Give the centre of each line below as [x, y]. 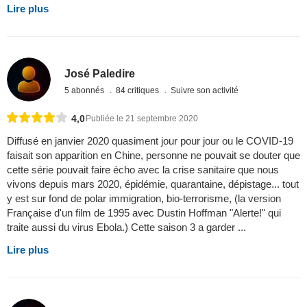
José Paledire [100, 73]
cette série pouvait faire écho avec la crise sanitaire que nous [143, 170]
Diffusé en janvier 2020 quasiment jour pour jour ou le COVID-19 [150, 141]
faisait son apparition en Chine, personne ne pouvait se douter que [153, 156]
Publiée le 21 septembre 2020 [142, 119]
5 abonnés [86, 90]
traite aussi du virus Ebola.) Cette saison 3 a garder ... [126, 228]
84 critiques [139, 90]
